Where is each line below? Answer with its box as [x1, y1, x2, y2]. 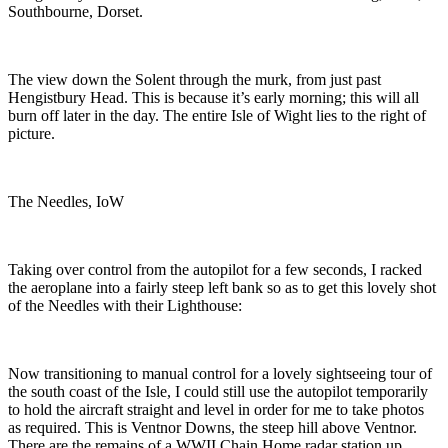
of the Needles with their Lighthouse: [8, 297, 242, 315]
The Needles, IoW [8, 193, 124, 211]
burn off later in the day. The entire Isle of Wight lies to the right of [8, 107, 426, 125]
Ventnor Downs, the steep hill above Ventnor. [131, 419, 417, 437]
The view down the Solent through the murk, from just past [8, 71, 381, 89]
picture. [8, 125, 55, 143]
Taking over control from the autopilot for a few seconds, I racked [8, 261, 422, 279]
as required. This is [8, 419, 131, 437]
